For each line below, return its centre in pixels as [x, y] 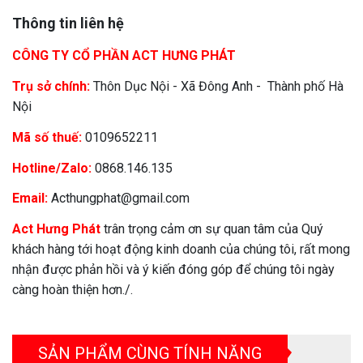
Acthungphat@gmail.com [120, 199]
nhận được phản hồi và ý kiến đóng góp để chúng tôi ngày [173, 270]
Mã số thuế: [47, 137]
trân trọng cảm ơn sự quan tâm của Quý [212, 229]
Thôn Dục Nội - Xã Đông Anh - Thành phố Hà [218, 86]
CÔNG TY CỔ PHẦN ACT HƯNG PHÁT [124, 56]
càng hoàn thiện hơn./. [73, 290]
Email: [30, 199]
